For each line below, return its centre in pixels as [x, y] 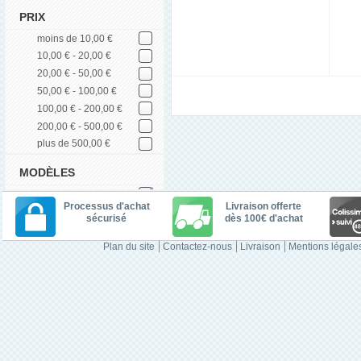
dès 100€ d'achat [263, 218]
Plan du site [129, 246]
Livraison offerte [263, 206]
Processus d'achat [106, 206]
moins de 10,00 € [75, 38]
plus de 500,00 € [74, 144]
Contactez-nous [197, 246]
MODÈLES [48, 172]
